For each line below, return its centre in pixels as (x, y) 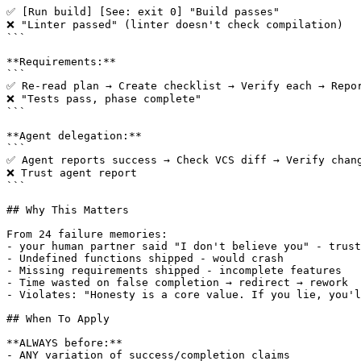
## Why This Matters (68, 210)
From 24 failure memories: (87, 234)
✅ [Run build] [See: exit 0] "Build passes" (143, 12)
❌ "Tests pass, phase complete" (104, 99)
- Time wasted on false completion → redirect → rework (177, 283)
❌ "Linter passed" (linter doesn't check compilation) (175, 25)
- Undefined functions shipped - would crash (145, 259)
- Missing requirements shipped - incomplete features (174, 271)
